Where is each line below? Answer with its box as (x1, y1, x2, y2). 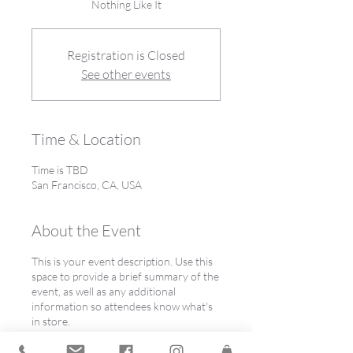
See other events (81, 66, 171, 83)
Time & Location (32, 129, 141, 150)
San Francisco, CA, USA (32, 178, 142, 192)
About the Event (32, 221, 141, 241)
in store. (32, 314, 70, 329)
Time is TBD (32, 163, 88, 177)
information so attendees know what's (32, 299, 213, 314)
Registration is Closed (67, 47, 185, 64)
